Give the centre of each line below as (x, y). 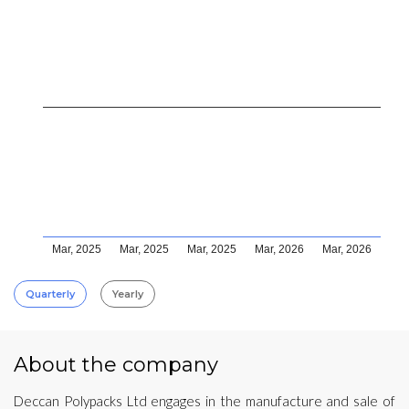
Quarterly (50, 294)
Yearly (128, 294)
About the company (116, 364)
